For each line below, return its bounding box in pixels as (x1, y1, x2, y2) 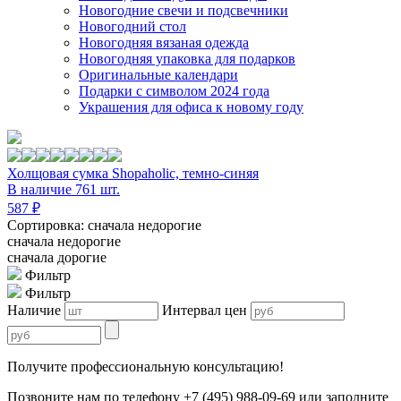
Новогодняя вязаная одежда (79, 35, 249, 51)
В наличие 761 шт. (7, 182, 120, 198)
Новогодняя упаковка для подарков (79, 51, 295, 67)
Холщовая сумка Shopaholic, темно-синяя (7, 166, 259, 182)
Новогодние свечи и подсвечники (79, 3, 288, 19)
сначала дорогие (7, 250, 107, 266)
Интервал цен (162, 303, 247, 319)
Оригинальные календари (79, 67, 238, 83)
